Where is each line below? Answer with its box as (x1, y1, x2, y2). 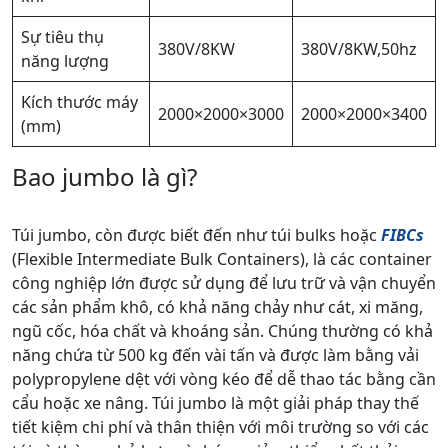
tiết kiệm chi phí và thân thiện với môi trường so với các (12, 416, 429, 438)
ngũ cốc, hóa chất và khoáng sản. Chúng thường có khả (12, 320, 433, 342)
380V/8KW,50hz (301, 38, 417, 60)
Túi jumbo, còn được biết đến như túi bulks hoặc (12, 224, 381, 246)
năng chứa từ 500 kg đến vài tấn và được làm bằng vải (12, 344, 419, 366)
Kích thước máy (21, 91, 138, 113)
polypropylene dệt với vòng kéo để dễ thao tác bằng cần (12, 368, 436, 390)
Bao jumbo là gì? (12, 160, 197, 193)
